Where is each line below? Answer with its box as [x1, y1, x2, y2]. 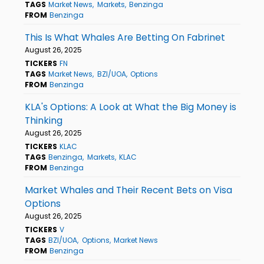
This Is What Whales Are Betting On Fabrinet [25, 31, 225, 44]
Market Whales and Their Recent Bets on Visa [25, 183, 232, 196]
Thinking [25, 114, 62, 127]
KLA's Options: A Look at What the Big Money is [25, 100, 236, 113]
